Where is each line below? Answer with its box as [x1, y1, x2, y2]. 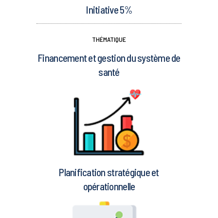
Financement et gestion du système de [37, 52, 181, 64]
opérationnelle [83, 180, 135, 193]
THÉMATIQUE [91, 35, 126, 44]
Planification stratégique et [59, 166, 159, 179]
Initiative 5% [86, 3, 132, 16]
